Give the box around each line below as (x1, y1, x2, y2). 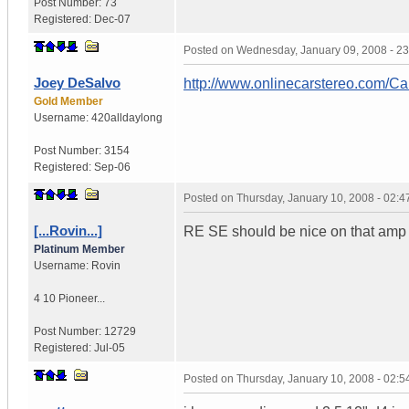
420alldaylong (91, 110, 163, 124)
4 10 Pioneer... (34, 291, 105, 305)
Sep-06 (94, 160, 131, 173)
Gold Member (34, 94, 103, 108)
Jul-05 (94, 341, 125, 354)
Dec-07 (94, 12, 131, 26)
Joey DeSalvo (34, 74, 121, 90)
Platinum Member (34, 242, 125, 256)
